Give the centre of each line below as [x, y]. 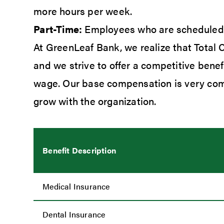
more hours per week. [83, 11]
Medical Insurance [76, 186]
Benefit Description [79, 150]
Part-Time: [58, 29]
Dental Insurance [74, 214]
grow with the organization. [95, 101]
